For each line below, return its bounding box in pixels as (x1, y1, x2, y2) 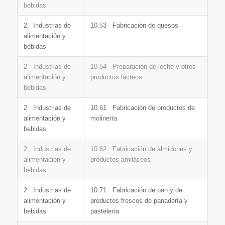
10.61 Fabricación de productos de (90, 103, 195, 111)
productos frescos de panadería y (90, 196, 188, 204)
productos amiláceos (90, 155, 151, 163)
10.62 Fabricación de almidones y (90, 145, 192, 153)
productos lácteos (90, 73, 142, 81)
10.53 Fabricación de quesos (90, 21, 178, 29)
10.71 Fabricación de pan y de (90, 186, 182, 194)
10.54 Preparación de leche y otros (90, 62, 196, 70)
